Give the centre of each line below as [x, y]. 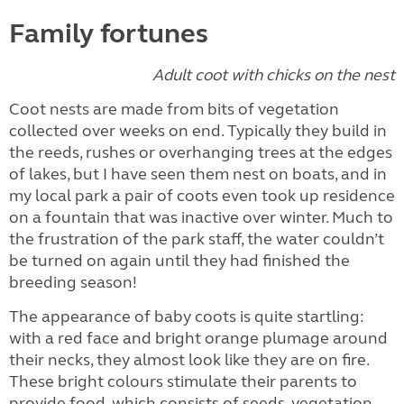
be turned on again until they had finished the [179, 261]
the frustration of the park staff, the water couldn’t [197, 239]
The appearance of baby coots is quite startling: [187, 317]
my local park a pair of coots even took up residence [202, 196]
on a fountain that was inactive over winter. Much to [201, 217]
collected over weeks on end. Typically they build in [198, 131]
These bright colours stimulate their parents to [183, 381]
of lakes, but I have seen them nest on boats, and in [198, 174]
